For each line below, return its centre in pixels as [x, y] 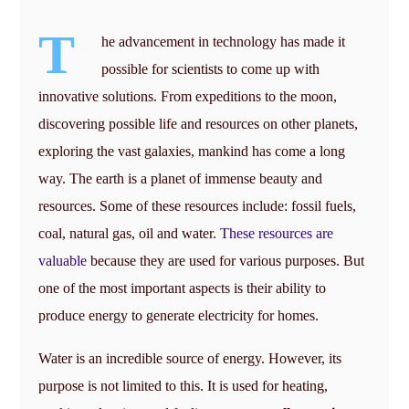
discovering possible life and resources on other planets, [199, 123]
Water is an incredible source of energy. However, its [190, 358]
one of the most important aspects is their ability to [183, 288]
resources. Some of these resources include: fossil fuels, [198, 205]
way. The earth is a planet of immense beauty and [181, 178]
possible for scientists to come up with [211, 68]
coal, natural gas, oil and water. [130, 233]
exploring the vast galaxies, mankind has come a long [192, 151]
